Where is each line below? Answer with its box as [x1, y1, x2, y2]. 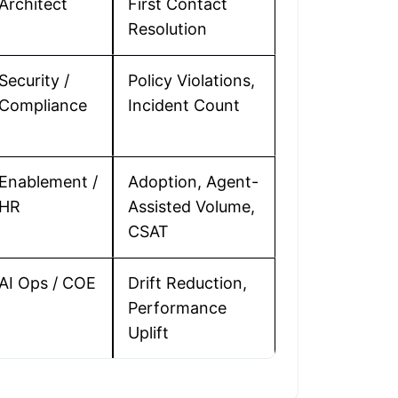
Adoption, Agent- [128, 172, 259, 191]
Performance [128, 298, 227, 317]
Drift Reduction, [128, 274, 247, 292]
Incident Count [128, 96, 240, 115]
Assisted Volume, [128, 197, 255, 216]
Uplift [128, 323, 169, 342]
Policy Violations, [128, 71, 255, 90]
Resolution [128, 20, 207, 38]
